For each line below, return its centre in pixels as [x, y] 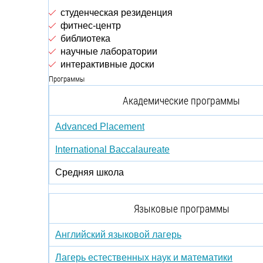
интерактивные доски [107, 64]
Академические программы [181, 100]
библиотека [85, 38]
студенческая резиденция [117, 13]
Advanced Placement [100, 127]
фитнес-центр [91, 26]
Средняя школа [90, 172]
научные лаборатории [109, 51]
